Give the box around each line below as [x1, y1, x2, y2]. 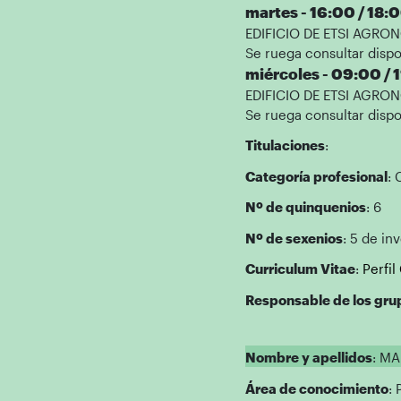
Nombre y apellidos [244, 349, 372, 365]
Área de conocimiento [244, 380, 388, 397]
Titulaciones [244, 137, 325, 153]
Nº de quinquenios [244, 199, 366, 215]
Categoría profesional [244, 167, 388, 184]
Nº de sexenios [244, 229, 343, 246]
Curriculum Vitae [244, 260, 355, 277]
